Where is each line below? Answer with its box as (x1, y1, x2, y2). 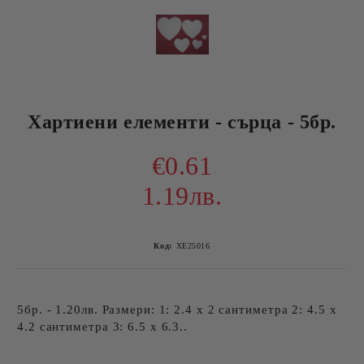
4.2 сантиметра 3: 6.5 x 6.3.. (17, 320, 188, 333)
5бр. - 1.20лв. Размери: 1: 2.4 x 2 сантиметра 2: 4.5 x (17, 303, 337, 316)
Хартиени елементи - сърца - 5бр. (28, 111, 336, 132)
